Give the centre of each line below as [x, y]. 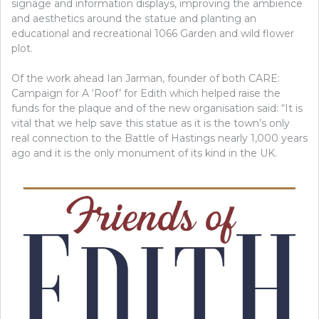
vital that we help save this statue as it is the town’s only [151, 123]
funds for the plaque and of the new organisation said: [146, 108]
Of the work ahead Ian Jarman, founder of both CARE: [146, 78]
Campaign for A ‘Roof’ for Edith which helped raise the [146, 93]
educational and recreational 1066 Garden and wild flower [153, 33]
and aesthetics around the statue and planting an [134, 18]
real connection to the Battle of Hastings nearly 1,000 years [159, 138]
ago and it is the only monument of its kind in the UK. [144, 153]
